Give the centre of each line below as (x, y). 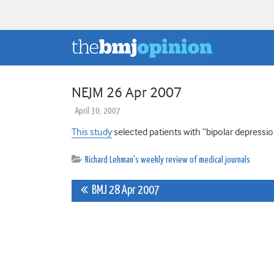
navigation (124, 219)
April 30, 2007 (98, 111)
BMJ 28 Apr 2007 (124, 190)
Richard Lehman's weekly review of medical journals (168, 160)
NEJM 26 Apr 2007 (127, 92)
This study (92, 132)
